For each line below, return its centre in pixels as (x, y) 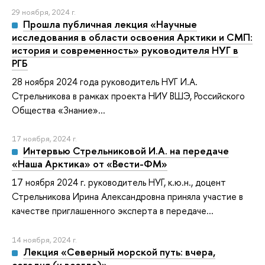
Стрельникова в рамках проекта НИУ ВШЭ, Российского (128, 96)
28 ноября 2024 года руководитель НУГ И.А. (105, 81)
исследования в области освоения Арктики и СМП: (132, 37)
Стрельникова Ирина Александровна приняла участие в (127, 196)
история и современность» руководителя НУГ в (125, 50)
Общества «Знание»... (59, 110)
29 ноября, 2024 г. (44, 12)
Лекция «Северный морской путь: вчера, (119, 251)
